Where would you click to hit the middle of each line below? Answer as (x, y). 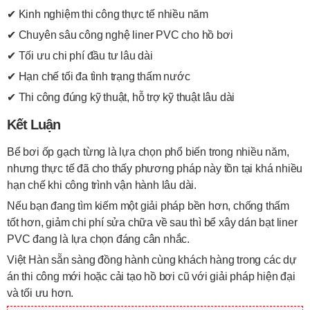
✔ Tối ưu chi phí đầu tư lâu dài (80, 56)
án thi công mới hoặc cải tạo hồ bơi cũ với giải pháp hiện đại (151, 276)
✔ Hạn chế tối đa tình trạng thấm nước (99, 76)
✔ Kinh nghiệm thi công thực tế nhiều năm (108, 14)
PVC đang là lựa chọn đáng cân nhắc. (99, 239)
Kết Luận (34, 125)
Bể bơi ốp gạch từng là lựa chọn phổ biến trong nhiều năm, (148, 152)
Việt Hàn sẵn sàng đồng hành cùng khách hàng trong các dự (152, 260)
